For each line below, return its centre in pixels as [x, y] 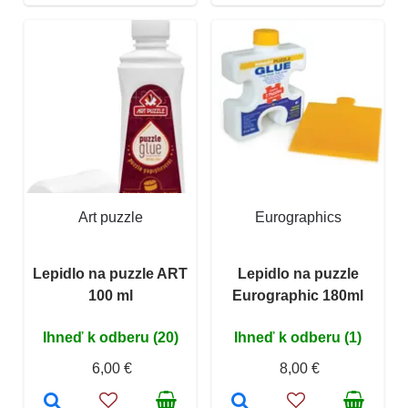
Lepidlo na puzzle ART [110, 273]
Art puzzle [110, 217]
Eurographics [298, 217]
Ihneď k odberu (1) [298, 337]
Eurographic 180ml [298, 295]
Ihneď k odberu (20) [110, 337]
